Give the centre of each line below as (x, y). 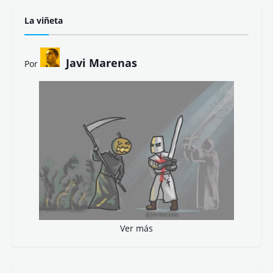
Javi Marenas (101, 62)
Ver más (136, 228)
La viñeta (44, 20)
